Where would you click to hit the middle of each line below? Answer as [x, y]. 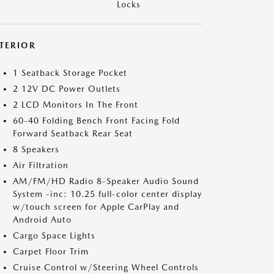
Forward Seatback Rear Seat [73, 133]
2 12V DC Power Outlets [67, 89]
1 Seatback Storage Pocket [70, 73]
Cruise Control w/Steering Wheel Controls [106, 267]
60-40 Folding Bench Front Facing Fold [96, 120]
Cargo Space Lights [54, 235]
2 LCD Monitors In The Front [76, 105]
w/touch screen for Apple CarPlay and [96, 207]
